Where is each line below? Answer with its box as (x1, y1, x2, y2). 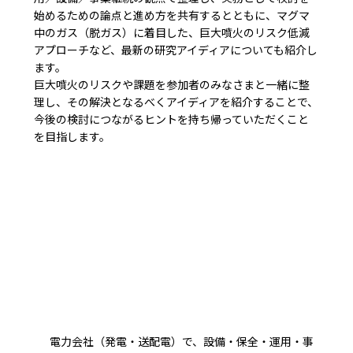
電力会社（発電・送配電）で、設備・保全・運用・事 (50, 333, 314, 349)
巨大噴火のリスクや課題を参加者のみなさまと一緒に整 (34, 76, 310, 92)
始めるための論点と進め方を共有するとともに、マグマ (34, 6, 310, 23)
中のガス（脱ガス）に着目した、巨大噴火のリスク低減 (34, 24, 310, 40)
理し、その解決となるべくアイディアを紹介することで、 (34, 93, 319, 110)
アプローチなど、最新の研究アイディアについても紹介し (34, 41, 318, 58)
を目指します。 (34, 128, 111, 144)
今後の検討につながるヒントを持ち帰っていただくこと (34, 110, 310, 127)
